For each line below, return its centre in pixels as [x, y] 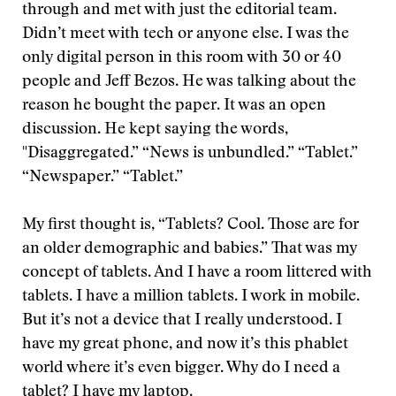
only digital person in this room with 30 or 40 [182, 58]
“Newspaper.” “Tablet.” [103, 178]
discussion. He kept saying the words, [155, 130]
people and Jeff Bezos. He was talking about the [189, 82]
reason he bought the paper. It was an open [174, 106]
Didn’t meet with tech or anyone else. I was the [186, 34]
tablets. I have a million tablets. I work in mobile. [191, 297]
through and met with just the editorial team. [179, 11]
